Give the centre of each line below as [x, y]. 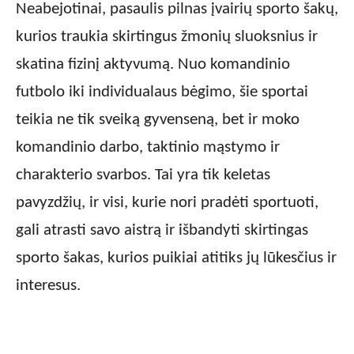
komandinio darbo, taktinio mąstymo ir [148, 148]
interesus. [48, 286]
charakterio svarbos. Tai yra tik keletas [143, 175]
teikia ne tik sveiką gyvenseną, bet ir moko [158, 120]
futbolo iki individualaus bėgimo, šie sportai [162, 92]
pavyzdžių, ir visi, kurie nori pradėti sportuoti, [167, 203]
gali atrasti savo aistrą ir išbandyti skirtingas [162, 231]
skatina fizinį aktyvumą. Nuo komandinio [153, 65]
